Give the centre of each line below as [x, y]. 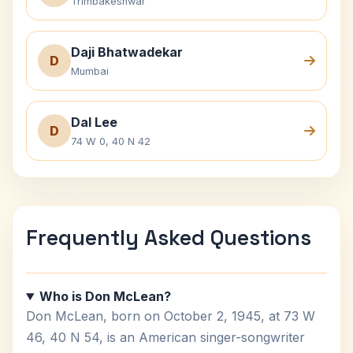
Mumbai [90, 71]
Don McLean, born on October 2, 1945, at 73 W [171, 316]
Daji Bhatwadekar [127, 52]
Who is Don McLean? [105, 296]
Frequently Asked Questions [169, 238]
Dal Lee [94, 122]
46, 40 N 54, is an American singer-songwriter [165, 337]
